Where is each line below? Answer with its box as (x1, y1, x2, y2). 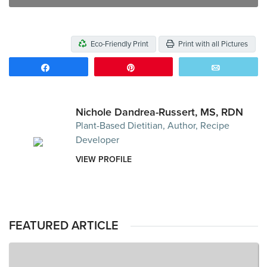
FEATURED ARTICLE (9, 219, 119, 234)
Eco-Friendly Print (89, 39, 148, 49)
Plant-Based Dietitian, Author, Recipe (76, 120, 229, 132)
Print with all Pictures (176, 39, 248, 49)
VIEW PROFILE (76, 154, 132, 165)
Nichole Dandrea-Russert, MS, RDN (76, 105, 243, 119)
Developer (76, 134, 119, 147)
